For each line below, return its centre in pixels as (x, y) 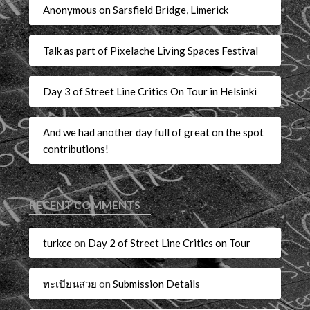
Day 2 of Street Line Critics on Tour (170, 243)
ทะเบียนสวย (70, 283)
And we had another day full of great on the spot (154, 132)
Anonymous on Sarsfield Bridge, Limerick (136, 9)
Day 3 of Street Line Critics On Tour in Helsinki (150, 91)
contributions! (76, 148)
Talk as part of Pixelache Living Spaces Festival (151, 50)
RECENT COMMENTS (85, 205)
